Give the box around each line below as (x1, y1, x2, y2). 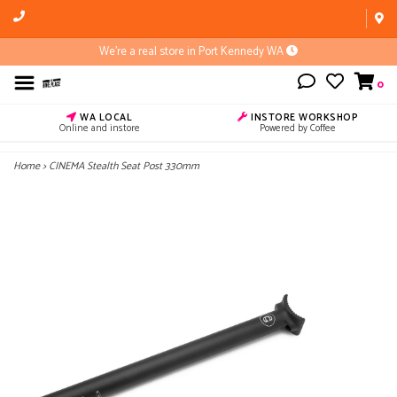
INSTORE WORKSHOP (247, 110, 358, 126)
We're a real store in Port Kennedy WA (99, 43, 286, 61)
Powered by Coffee (260, 121, 336, 136)
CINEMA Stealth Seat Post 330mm (49, 158, 199, 175)
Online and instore (58, 121, 140, 136)
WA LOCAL (76, 110, 132, 126)
